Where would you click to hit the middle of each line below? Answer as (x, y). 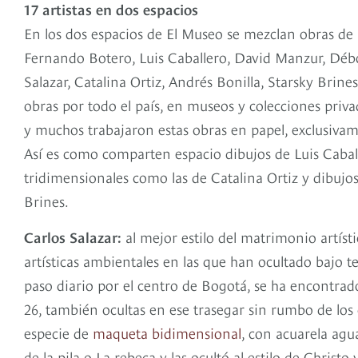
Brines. (46, 201)
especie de (58, 332)
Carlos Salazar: (75, 237)
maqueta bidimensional (167, 332)
